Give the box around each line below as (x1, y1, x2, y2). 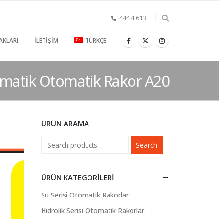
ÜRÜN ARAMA (41, 118, 89, 128)
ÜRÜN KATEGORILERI (41, 173, 114, 182)
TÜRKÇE (85, 36, 106, 44)
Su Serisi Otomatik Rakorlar (41, 190, 129, 200)
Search (135, 140, 157, 150)
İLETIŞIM (34, 36, 59, 44)
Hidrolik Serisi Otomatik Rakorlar (41, 206, 144, 216)
